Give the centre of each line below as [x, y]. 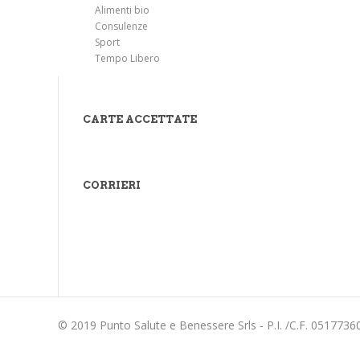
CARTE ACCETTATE [140, 119]
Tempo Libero [127, 58]
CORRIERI [112, 185]
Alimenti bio [122, 10]
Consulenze [121, 26]
